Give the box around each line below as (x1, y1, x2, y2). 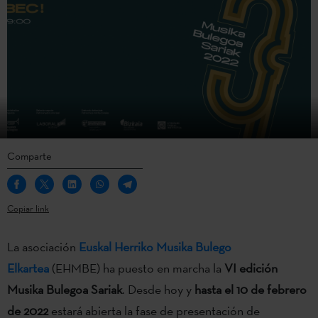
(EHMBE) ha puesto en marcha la (49, 259, 224, 276)
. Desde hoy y (122, 280, 194, 297)
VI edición (224, 259, 278, 276)
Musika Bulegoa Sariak (7, 280, 122, 297)
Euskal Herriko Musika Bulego (79, 238, 231, 255)
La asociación (7, 238, 79, 255)
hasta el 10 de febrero (194, 280, 307, 297)
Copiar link (7, 202, 49, 214)
